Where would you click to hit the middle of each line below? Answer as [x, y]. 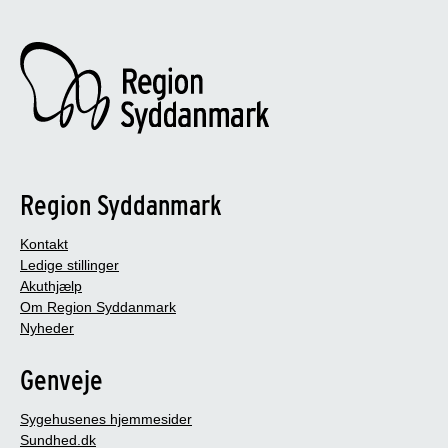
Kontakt [44, 243]
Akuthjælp [51, 285]
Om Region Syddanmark [98, 306]
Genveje [61, 379]
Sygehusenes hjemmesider [106, 418]
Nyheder [47, 327]
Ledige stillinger [69, 264]
